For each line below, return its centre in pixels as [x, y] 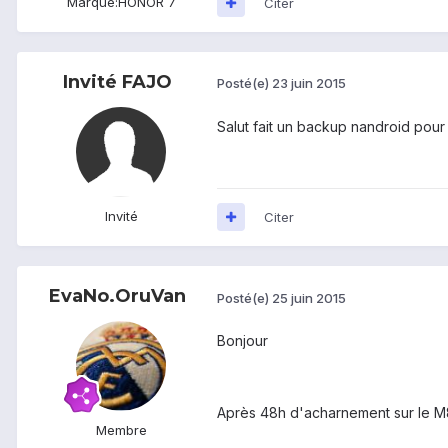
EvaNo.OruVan [117, 295]
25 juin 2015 [309, 297]
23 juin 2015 [309, 83]
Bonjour [242, 341]
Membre [121, 429]
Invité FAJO [117, 81]
